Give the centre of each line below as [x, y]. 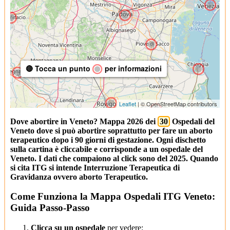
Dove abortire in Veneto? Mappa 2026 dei [84, 121]
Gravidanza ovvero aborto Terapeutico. [79, 177]
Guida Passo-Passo [50, 208]
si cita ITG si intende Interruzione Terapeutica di [95, 167]
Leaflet [128, 103]
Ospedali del [192, 121]
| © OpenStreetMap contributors [177, 103]
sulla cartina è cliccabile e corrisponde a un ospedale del [107, 149]
